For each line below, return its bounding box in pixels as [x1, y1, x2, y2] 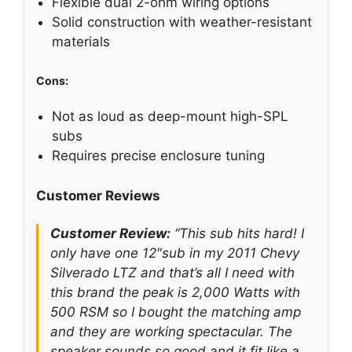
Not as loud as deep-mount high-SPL [52, 108, 288, 125]
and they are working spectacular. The [50, 323, 292, 339]
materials [52, 34, 110, 50]
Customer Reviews [36, 187, 160, 203]
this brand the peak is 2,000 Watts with [50, 284, 300, 300]
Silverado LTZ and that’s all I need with [50, 264, 295, 280]
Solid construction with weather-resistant [52, 14, 312, 31]
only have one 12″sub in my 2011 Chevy [50, 244, 299, 261]
